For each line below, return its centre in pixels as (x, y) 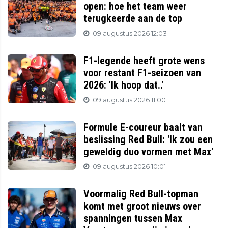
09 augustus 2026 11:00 (130, 100)
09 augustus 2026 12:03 (130, 34)
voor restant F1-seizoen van (142, 73)
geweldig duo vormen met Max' (149, 152)
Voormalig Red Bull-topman (141, 194)
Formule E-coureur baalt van (143, 127)
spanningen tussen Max (133, 219)
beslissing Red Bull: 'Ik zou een (148, 140)
